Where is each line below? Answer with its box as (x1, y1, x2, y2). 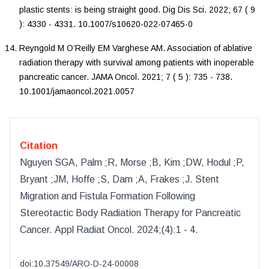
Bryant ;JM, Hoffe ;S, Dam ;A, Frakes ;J (20, 174, 190, 184)
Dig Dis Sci (163, 4, 204, 14)
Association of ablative (167, 43, 252, 53)
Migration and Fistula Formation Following (20, 190, 195, 201)
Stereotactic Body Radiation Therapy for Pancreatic (20, 207, 241, 218)
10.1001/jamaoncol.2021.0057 (19, 86, 134, 96)
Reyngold (19, 43, 58, 53)
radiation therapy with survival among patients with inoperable (19, 57, 254, 67)
